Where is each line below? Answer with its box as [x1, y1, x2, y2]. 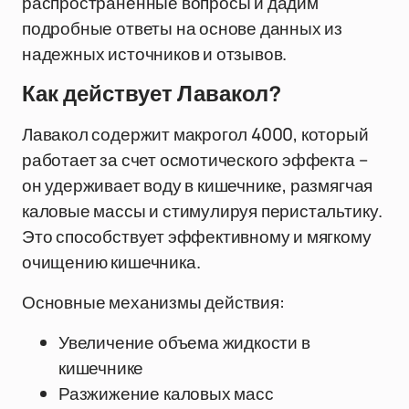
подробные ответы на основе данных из [22, 16, 343, 40]
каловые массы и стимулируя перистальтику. [22, 199, 383, 223]
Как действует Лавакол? [22, 82, 282, 106]
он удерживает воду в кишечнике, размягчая [22, 173, 373, 197]
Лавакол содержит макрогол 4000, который [22, 122, 369, 146]
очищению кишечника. [22, 250, 201, 274]
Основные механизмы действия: [22, 290, 285, 314]
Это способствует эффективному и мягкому [22, 225, 372, 248]
